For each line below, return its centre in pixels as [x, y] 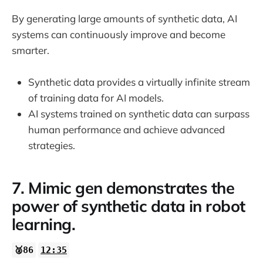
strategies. [52, 145]
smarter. [31, 50]
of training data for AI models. [96, 97]
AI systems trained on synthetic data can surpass [139, 113]
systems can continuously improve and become [119, 34]
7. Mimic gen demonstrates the [123, 188]
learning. [44, 224]
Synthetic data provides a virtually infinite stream [139, 82]
